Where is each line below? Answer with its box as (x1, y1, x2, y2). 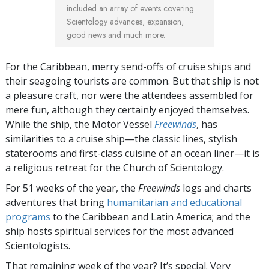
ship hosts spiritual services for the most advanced (5, 225, 234, 238)
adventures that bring (5, 196, 107, 210)
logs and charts (180, 181, 252, 195)
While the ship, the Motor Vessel (5, 118, 154, 131)
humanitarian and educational (107, 196, 242, 210)
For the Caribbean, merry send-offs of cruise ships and (5, 60, 251, 74)
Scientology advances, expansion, (67, 16, 184, 28)
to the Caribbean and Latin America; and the (50, 210, 250, 224)
